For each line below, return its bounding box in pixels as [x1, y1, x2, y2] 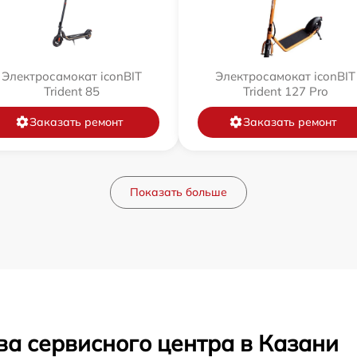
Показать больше [130, 184, 227, 199]
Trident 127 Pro [242, 83, 328, 99]
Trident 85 [44, 83, 100, 99]
